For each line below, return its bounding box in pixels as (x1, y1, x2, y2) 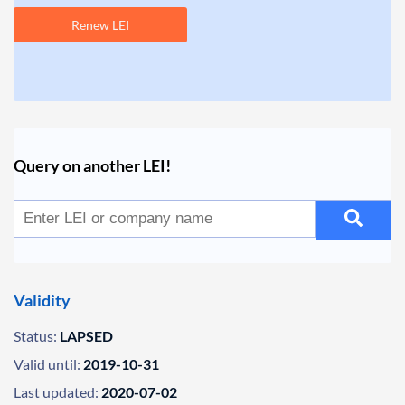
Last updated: (14, 383, 99, 400)
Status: (14, 327, 57, 344)
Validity (14, 290, 71, 310)
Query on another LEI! (14, 155, 171, 175)
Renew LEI (71, 17, 129, 33)
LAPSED (60, 327, 113, 344)
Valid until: (14, 355, 80, 372)
